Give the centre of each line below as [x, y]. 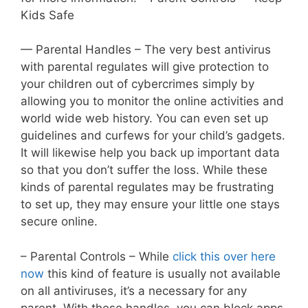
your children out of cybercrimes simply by [137, 84]
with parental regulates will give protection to [145, 67]
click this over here [224, 256]
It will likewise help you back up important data [150, 153]
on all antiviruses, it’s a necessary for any [134, 290]
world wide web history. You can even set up [144, 119]
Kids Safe [47, 15]
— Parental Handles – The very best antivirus [146, 50]
